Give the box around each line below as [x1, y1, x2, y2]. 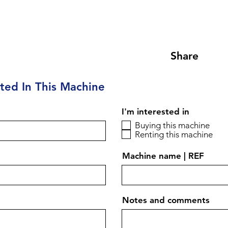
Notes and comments [122, 195, 210, 205]
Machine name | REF [122, 151, 204, 161]
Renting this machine [135, 129, 213, 139]
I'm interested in [122, 106, 189, 117]
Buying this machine [135, 120, 210, 130]
